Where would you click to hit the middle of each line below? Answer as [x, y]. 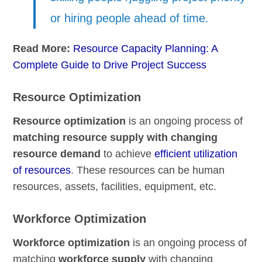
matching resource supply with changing [116, 138]
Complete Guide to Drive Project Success [110, 65]
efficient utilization [196, 154]
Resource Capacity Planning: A [146, 49]
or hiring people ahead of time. [130, 18]
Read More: [43, 49]
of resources [42, 170]
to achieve [128, 154]
